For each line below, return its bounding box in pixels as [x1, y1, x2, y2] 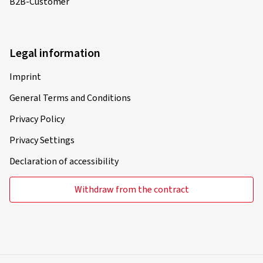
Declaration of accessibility [9, 155, 119, 168]
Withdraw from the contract [74, 183, 189, 196]
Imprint [9, 70, 41, 83]
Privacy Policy [9, 113, 65, 126]
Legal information [9, 45, 100, 62]
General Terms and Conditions [9, 92, 131, 104]
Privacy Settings [9, 134, 75, 147]
